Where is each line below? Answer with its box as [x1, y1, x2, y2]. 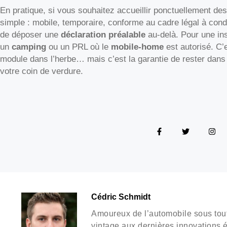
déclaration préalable [61, 30, 145, 40]
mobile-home [111, 42, 164, 52]
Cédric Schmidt [91, 192, 150, 201]
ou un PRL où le [46, 42, 111, 52]
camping [12, 42, 46, 52]
